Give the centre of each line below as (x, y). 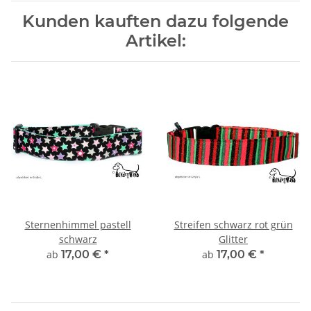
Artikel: (155, 40)
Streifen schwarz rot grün (233, 224)
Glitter (233, 239)
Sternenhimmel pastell (78, 224)
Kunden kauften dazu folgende (155, 21)
